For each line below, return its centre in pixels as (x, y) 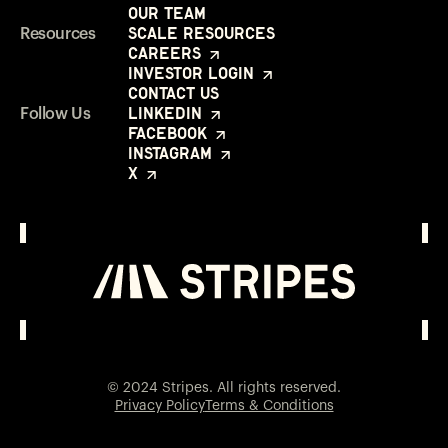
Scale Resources (201, 32)
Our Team (167, 12)
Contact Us (173, 92)
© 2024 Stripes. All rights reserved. (224, 388)
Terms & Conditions (269, 406)
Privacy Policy (159, 406)
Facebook (170, 132)
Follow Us (55, 113)
